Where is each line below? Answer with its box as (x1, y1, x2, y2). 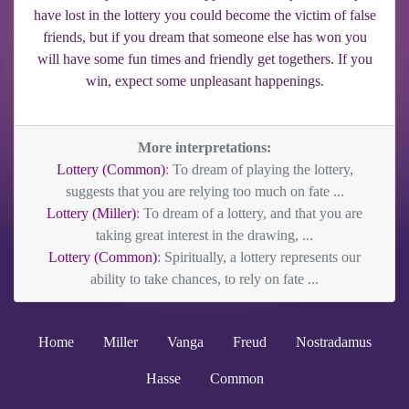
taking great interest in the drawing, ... (96, 226, 313, 243)
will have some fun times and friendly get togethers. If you (37, 50, 372, 67)
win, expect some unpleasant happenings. (85, 72, 324, 89)
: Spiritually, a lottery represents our (157, 248, 361, 265)
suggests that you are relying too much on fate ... (65, 183, 344, 199)
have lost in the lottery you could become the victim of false (33, 6, 376, 23)
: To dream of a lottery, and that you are (136, 204, 362, 221)
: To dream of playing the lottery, (164, 161, 353, 177)
